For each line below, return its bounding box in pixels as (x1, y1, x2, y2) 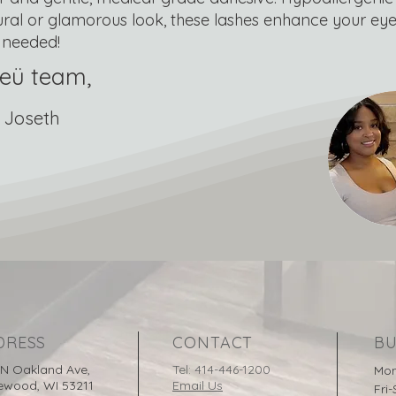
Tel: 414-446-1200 (172, 362, 274, 377)
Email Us (172, 377, 223, 393)
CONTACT (172, 332, 254, 353)
